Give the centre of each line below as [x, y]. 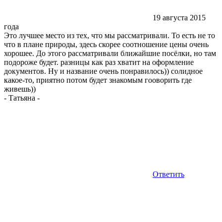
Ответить [168, 174]
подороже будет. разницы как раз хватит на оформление [99, 62]
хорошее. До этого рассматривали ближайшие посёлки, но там [110, 53]
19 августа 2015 [179, 17]
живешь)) [20, 89]
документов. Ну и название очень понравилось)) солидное [103, 71]
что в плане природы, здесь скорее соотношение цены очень [106, 44]
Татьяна [22, 98]
